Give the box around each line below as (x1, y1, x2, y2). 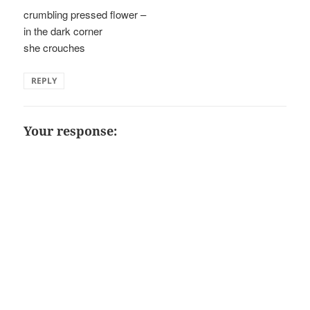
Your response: (24, 122, 118, 140)
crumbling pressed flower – (24, 7, 147, 22)
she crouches (24, 40, 86, 55)
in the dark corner (24, 24, 103, 39)
